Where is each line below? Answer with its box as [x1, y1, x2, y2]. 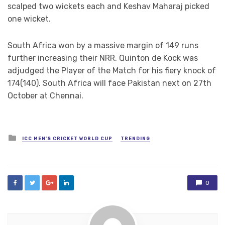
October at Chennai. [8, 91, 83, 101]
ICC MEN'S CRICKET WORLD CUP [22, 136, 113, 142]
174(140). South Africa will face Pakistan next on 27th [8, 78, 211, 88]
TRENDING [121, 136, 150, 142]
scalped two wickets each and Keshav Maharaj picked [8, 2, 209, 12]
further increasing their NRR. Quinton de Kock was [8, 53, 198, 63]
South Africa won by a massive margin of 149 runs [8, 41, 198, 51]
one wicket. [8, 14, 51, 24]
